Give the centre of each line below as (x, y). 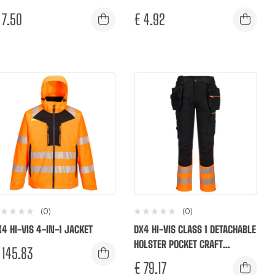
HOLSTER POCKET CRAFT (178, 244)
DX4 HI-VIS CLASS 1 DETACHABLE (195, 230)
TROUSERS (153, 259)
